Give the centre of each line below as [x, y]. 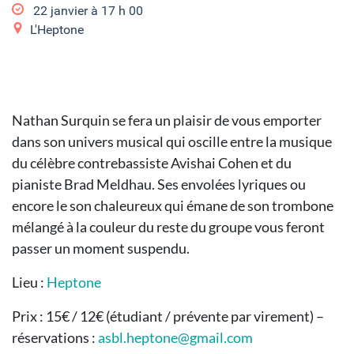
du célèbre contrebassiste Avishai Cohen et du [152, 162]
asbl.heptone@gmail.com [175, 337]
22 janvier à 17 [74, 10]
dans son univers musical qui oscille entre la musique [172, 141]
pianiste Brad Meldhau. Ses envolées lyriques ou [159, 184]
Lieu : [28, 282]
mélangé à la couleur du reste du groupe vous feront [168, 226]
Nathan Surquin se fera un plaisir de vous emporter [167, 120]
